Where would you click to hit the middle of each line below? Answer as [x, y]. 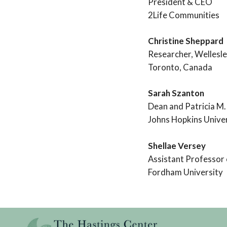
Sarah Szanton [176, 93]
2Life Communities [184, 15]
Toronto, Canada [180, 67]
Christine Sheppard [186, 41]
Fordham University [185, 172]
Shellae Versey [177, 145]
